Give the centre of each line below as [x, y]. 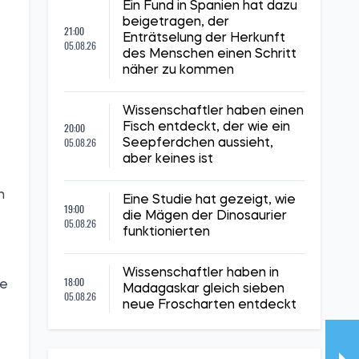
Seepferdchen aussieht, [198, 143]
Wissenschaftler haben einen [213, 111]
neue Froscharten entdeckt [210, 305]
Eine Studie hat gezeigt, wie [209, 200]
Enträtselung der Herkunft [204, 38]
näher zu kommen [178, 71]
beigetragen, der [176, 22]
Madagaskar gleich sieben [204, 289]
